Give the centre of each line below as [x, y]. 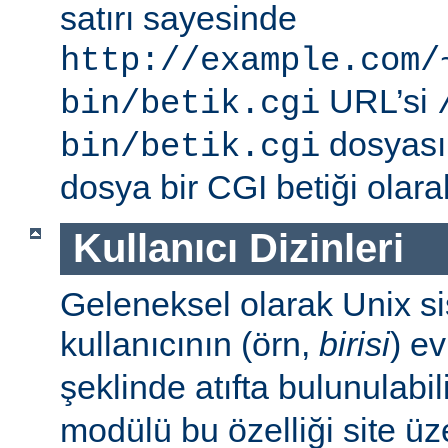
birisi [354, 343]
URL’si [378, 101]
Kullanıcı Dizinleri [238, 248]
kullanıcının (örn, [189, 343]
